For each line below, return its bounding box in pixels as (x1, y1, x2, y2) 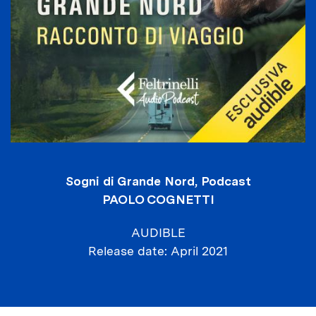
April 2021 (171, 243, 228, 259)
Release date (88, 243, 164, 259)
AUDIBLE (130, 225, 186, 241)
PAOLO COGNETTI (102, 192, 214, 207)
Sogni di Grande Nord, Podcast (65, 174, 251, 188)
